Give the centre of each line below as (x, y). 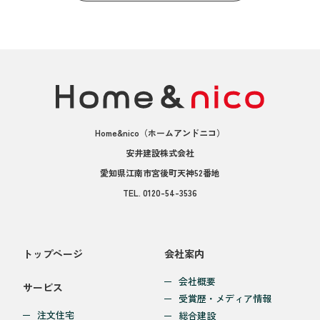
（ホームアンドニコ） (182, 132)
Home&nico (117, 132)
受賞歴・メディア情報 (225, 298)
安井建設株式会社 (160, 152)
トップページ (53, 253)
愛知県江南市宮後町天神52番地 (160, 172)
